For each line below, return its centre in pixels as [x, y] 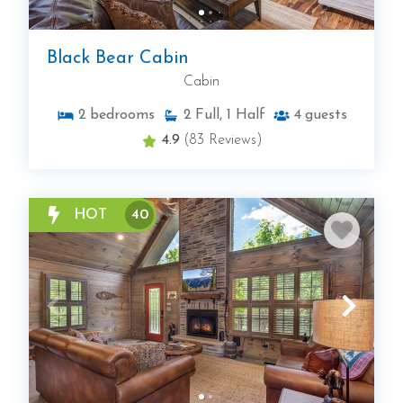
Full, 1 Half [230, 116]
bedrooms [122, 116]
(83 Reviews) [223, 141]
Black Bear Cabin [118, 59]
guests [326, 116]
